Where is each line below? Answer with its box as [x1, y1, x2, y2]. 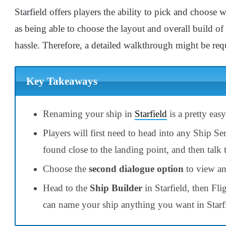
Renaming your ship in [43, 108, 135, 119]
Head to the [43, 182, 90, 193]
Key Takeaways [26, 75, 97, 88]
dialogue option [119, 163, 184, 174]
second [89, 163, 117, 174]
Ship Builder [90, 182, 142, 193]
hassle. [15, 40, 40, 50]
